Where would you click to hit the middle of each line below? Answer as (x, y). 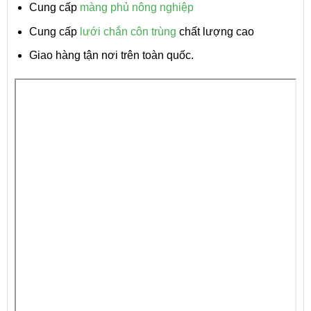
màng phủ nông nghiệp (136, 8)
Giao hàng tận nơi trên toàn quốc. (111, 56)
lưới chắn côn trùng (128, 31)
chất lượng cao (215, 31)
